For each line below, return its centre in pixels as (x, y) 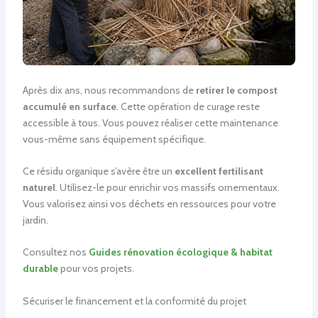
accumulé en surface (69, 106)
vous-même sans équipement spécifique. (114, 139)
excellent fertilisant (219, 171)
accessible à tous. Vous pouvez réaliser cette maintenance (150, 122)
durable (40, 269)
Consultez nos (55, 252)
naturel (39, 187)
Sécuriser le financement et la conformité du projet (134, 301)
